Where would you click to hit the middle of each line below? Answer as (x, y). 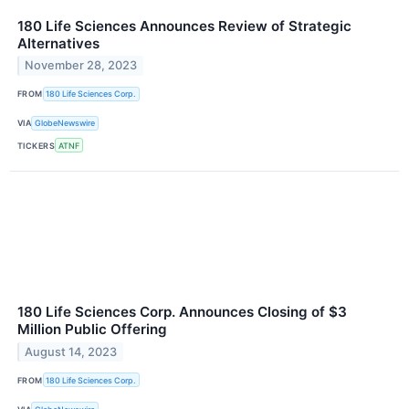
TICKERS (37, 145)
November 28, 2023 (81, 66)
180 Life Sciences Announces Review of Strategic (184, 26)
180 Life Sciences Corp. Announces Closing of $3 (182, 312)
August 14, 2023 (71, 351)
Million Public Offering (92, 330)
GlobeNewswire (65, 123)
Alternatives (58, 43)
